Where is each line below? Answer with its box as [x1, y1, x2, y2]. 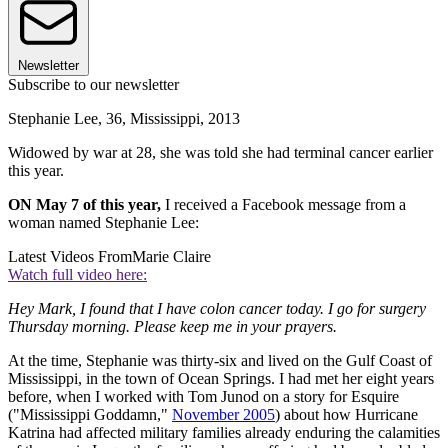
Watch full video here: [8, 265, 147, 283]
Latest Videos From [8, 247, 132, 265]
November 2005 [172, 405, 275, 423]
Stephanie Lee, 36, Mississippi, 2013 [8, 109, 240, 127]
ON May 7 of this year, [8, 195, 161, 213]
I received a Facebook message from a [161, 195, 406, 213]
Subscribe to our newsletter [8, 75, 179, 93]
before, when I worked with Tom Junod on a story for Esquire [8, 387, 399, 405]
